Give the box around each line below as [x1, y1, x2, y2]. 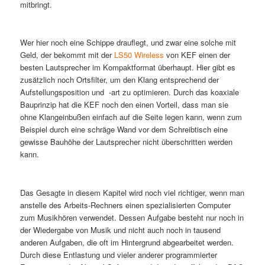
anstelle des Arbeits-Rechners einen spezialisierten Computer [20, 199, 231, 211]
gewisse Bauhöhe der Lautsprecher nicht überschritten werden [20, 136, 232, 148]
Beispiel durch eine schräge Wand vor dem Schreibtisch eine [20, 124, 228, 135]
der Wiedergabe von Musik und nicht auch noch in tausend [20, 224, 221, 235]
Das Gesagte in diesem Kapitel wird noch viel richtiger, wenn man [20, 186, 244, 198]
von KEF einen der [163, 49, 230, 61]
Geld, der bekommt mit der [20, 49, 114, 61]
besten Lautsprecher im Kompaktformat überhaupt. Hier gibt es [20, 62, 235, 73]
